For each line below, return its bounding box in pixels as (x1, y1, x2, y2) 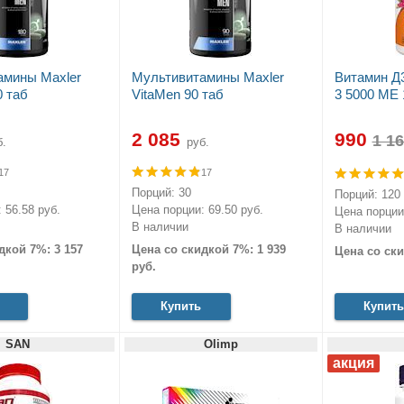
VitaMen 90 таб (131, 87, 224, 103)
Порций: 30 (131, 185, 191, 199)
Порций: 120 (334, 187, 400, 201)
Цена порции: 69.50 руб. (131, 202, 263, 216)
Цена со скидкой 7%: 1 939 (131, 242, 286, 256)
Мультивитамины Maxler (131, 69, 284, 86)
